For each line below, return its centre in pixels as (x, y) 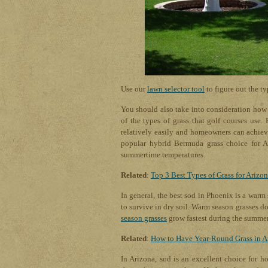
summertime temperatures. (163, 155)
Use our (134, 89)
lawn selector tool (176, 89)
